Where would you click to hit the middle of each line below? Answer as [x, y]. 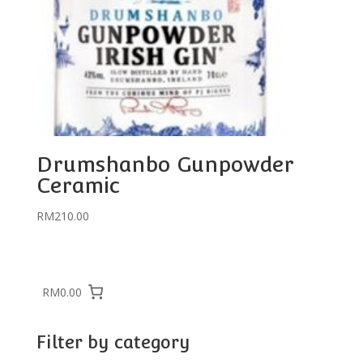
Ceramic [78, 185]
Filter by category [113, 342]
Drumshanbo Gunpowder [165, 164]
